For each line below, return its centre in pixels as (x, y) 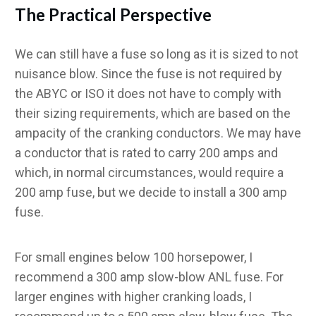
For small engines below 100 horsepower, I (134, 257)
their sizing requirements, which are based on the (153, 113)
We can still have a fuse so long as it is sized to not (157, 54)
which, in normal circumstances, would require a (149, 172)
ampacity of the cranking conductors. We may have (158, 133)
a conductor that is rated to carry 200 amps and (146, 152)
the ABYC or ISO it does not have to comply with (148, 93)
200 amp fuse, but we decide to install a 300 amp (151, 192)
